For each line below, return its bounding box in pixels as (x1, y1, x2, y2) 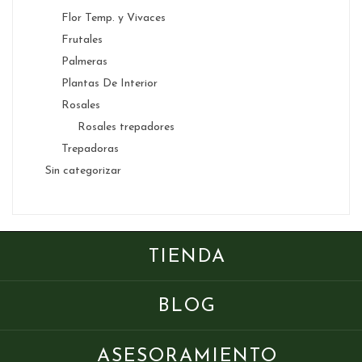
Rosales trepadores (78, 121, 175, 134)
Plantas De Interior (61, 78, 158, 90)
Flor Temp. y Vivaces (61, 12, 166, 25)
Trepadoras (61, 143, 119, 156)
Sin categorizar (45, 165, 121, 178)
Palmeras (61, 56, 107, 69)
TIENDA (148, 248, 226, 267)
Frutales (61, 34, 103, 47)
